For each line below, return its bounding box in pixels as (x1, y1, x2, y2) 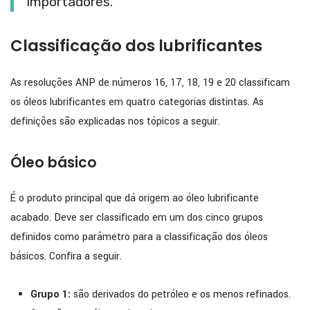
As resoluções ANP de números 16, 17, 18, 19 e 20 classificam (10, 75, 290, 91)
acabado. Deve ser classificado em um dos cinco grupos (10, 210, 263, 225)
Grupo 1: (30, 286, 71, 302)
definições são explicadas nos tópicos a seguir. (10, 114, 220, 129)
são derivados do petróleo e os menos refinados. (70, 286, 291, 302)
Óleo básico (10, 152, 97, 172)
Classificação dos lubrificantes (10, 35, 262, 57)
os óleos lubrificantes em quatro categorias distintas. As (10, 95, 264, 110)
